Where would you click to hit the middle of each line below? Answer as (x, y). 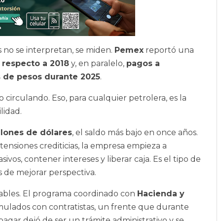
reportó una (169, 50)
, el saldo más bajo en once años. (135, 133)
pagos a (143, 64)
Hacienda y (161, 194)
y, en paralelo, (98, 64)
